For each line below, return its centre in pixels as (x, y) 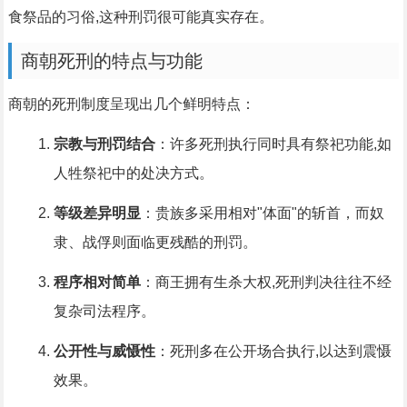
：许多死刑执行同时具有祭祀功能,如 (273, 144)
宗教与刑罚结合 (104, 144)
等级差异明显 (97, 213)
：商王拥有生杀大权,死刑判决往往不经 (266, 283)
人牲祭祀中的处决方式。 (133, 174)
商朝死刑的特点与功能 (111, 61)
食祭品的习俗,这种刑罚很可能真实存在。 (140, 17)
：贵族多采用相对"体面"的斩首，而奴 (262, 213)
